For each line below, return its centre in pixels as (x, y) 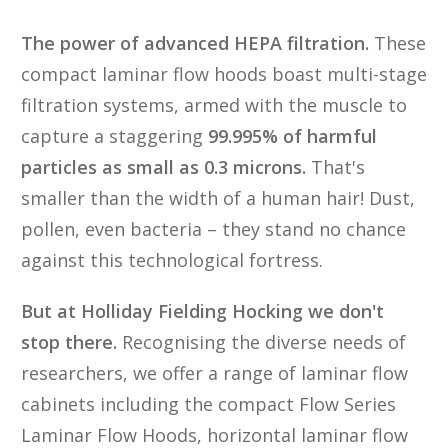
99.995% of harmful (292, 136)
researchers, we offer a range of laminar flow (214, 373)
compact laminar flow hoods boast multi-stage (224, 74)
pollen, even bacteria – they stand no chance (213, 229)
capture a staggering (114, 136)
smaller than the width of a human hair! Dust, (218, 198)
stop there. (69, 342)
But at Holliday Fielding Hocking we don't (202, 311)
